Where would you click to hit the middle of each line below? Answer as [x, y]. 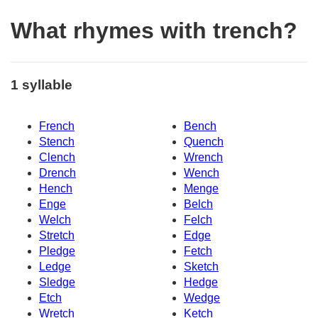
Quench [204, 142]
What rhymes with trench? [154, 31]
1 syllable [42, 84]
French [57, 126]
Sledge [57, 283]
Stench [57, 142]
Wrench [203, 158]
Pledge [57, 251]
